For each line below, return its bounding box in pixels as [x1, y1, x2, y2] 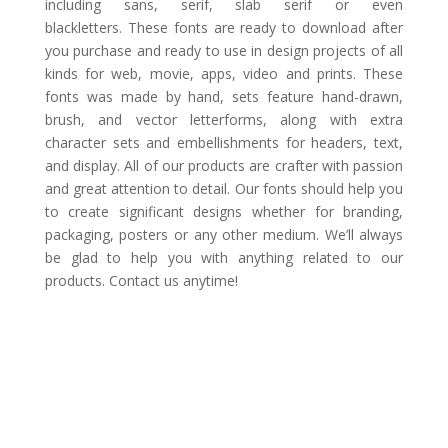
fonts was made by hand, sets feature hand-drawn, [44, 86, 404, 106]
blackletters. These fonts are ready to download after [44, 17, 404, 37]
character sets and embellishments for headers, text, [44, 132, 404, 152]
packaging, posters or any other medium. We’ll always [44, 224, 404, 244]
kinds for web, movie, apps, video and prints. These [44, 63, 404, 83]
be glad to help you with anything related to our [44, 247, 404, 267]
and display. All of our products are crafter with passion [44, 155, 404, 175]
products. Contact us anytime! [44, 270, 238, 290]
